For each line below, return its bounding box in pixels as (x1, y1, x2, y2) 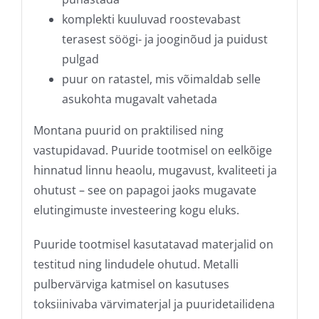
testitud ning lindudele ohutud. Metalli (33, 256, 239, 272)
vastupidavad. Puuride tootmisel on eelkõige (33, 142, 272, 158)
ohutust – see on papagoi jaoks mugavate (33, 182, 256, 198)
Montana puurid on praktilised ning (33, 122, 224, 138)
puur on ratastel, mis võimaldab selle (61, 70, 261, 87)
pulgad (61, 51, 99, 67)
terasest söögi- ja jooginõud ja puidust (61, 31, 268, 47)
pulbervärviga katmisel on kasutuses (33, 276, 229, 292)
